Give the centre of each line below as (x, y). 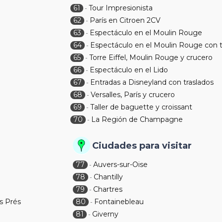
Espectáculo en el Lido (129, 70)
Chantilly (109, 177)
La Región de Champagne (137, 119)
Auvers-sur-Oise (121, 165)
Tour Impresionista (121, 8)
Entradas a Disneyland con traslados (152, 82)
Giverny (106, 214)
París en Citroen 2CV (125, 20)
